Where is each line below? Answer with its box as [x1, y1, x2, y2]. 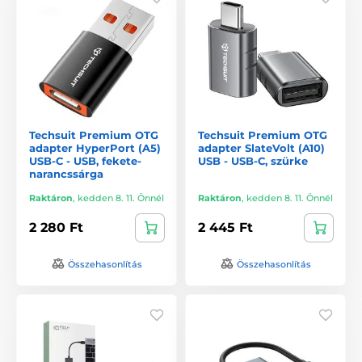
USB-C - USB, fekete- [29, 154, 141, 167]
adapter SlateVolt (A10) [198, 141, 325, 154]
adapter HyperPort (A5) [29, 141, 161, 154]
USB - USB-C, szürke [198, 154, 308, 167]
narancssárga [29, 166, 103, 180]
